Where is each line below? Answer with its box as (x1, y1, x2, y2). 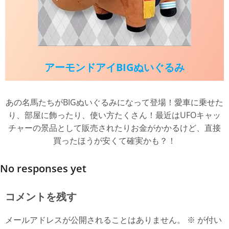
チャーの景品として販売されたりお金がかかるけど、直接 (8, 122, 221, 133)
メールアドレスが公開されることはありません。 (5, 214, 185, 225)
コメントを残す (5, 190, 77, 203)
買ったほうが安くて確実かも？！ (53, 134, 176, 146)
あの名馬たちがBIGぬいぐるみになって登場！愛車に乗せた (6, 96, 223, 108)
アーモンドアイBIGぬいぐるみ (44, 60, 185, 74)
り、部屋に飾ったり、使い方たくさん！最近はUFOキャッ (8, 109, 221, 121)
